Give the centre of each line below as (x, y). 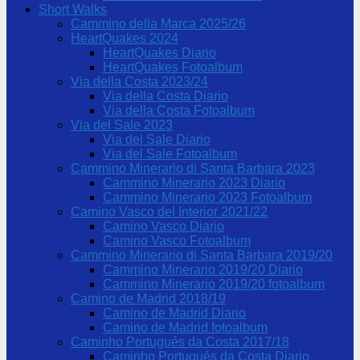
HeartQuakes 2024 (125, 38)
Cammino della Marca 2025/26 (158, 24)
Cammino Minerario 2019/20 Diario (203, 270)
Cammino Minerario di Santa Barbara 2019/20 (202, 255)
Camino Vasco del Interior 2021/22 (169, 212)
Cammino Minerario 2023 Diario (194, 183)
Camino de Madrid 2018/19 (148, 299)
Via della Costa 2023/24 (139, 82)
